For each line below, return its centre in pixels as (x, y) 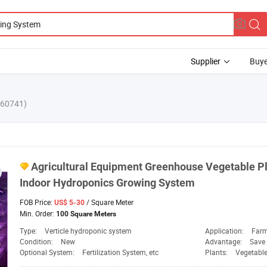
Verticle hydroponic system (88, 231)
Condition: (37, 242)
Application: (225, 231)
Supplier (206, 61)
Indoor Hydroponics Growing (89, 183)
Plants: (217, 252)
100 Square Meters (86, 214)
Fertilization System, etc (120, 252)
